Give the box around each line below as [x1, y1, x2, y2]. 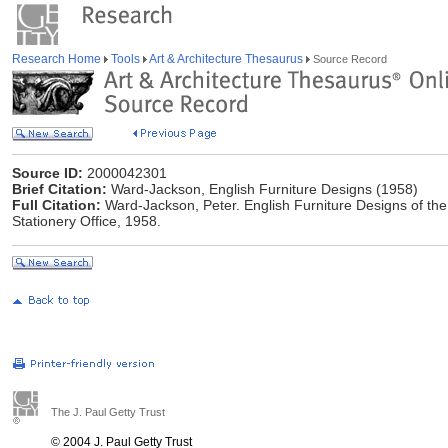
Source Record [310, 53, 387, 65]
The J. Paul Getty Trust [51, 406, 165, 418]
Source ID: [12, 165, 83, 181]
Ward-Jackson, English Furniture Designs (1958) [107, 181, 418, 197]
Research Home [12, 52, 104, 66]
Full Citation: [12, 197, 101, 213]
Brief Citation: [12, 181, 107, 197]
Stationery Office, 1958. [12, 213, 161, 229]
